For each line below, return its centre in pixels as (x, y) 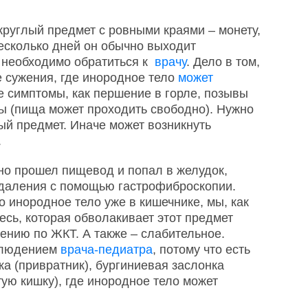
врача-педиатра (107, 250)
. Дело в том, (223, 62)
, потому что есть (201, 250)
